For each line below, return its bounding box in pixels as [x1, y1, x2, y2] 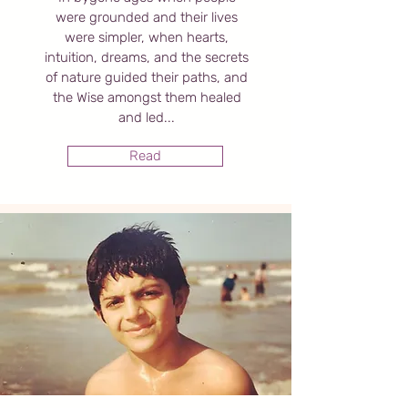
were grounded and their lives [56, 9, 238, 25]
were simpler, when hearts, [65, 29, 229, 46]
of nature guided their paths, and [46, 69, 248, 86]
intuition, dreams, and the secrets [45, 49, 249, 66]
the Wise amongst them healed [52, 89, 241, 106]
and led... [118, 109, 175, 126]
